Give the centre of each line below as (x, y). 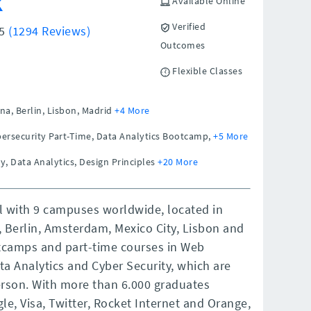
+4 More (132, 110)
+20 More (178, 162)
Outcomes (183, 45)
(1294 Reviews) (50, 31)
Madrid (97, 110)
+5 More (231, 136)
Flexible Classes (206, 71)
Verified (188, 26)
